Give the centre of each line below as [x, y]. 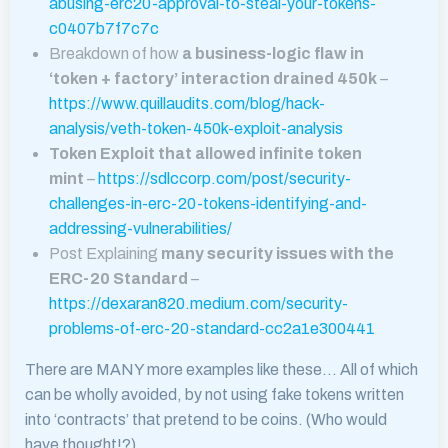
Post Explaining [105, 253]
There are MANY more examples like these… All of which [221, 369]
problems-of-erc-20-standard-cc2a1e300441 [212, 328]
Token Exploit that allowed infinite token [205, 153]
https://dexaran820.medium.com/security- [198, 303]
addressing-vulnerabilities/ [140, 228]
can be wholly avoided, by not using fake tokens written [214, 394]
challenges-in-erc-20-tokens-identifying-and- [208, 203]
